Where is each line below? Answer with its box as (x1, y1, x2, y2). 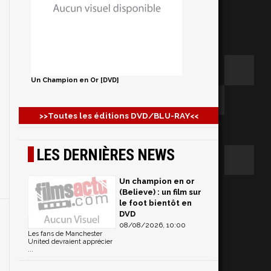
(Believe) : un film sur (119, 188, 201, 197)
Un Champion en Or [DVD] (31, 76, 119, 84)
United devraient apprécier (28, 238, 113, 246)
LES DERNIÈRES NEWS (37, 146, 175, 164)
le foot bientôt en (119, 198, 192, 207)
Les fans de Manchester (28, 230, 102, 238)
